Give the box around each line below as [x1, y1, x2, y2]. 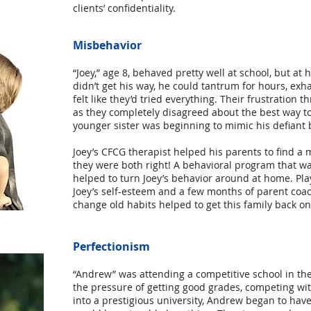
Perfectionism [73, 239, 150, 254]
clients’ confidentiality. [73, 1, 176, 15]
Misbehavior [73, 37, 142, 53]
